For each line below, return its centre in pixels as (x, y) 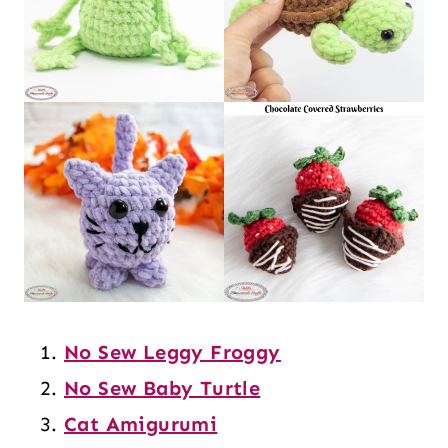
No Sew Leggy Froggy (172, 352)
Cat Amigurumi (141, 424)
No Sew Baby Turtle (162, 388)
